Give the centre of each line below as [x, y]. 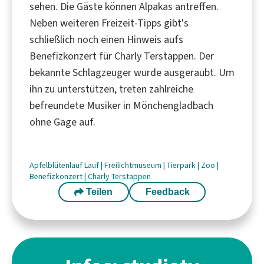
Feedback [167, 192]
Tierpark [182, 165]
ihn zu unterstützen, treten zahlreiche [111, 89]
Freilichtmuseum [134, 165]
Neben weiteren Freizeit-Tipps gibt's [109, 23]
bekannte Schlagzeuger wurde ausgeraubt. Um [132, 72]
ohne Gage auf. [62, 122]
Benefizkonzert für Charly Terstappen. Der [122, 56]
